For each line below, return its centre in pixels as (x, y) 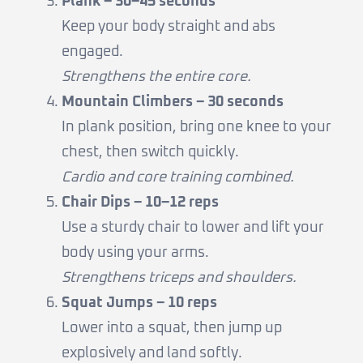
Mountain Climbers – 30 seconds (173, 102)
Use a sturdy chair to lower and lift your (193, 228)
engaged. (92, 52)
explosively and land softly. (152, 354)
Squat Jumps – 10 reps (139, 303)
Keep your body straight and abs (169, 27)
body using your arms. (135, 253)
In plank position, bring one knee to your (196, 128)
